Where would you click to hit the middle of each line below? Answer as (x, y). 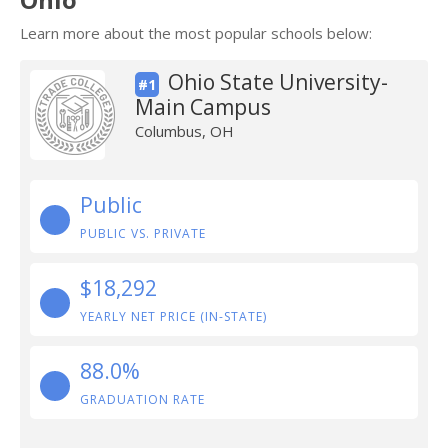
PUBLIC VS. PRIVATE (143, 233)
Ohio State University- (277, 82)
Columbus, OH (184, 131)
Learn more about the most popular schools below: (196, 33)
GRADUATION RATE (142, 399)
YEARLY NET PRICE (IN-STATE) (173, 316)
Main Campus (202, 107)
